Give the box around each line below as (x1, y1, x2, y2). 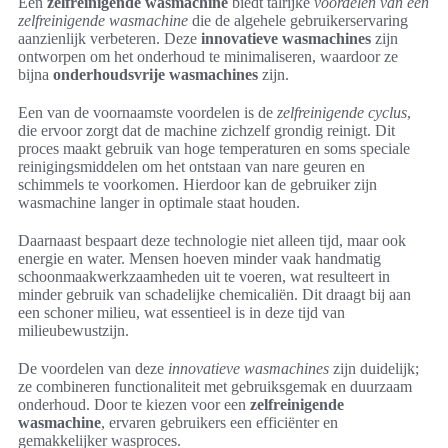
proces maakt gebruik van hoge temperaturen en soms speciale (18, 140, 410, 158)
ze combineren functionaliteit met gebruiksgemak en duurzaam (18, 378, 412, 396)
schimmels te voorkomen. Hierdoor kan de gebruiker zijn (18, 176, 377, 194)
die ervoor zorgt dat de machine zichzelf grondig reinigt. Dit (18, 122, 395, 140)
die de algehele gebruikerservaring (188, 12, 408, 30)
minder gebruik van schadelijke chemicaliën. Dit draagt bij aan (18, 286, 411, 304)
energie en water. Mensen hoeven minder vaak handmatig (18, 250, 381, 268)
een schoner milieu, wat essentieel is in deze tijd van (18, 304, 345, 322)
